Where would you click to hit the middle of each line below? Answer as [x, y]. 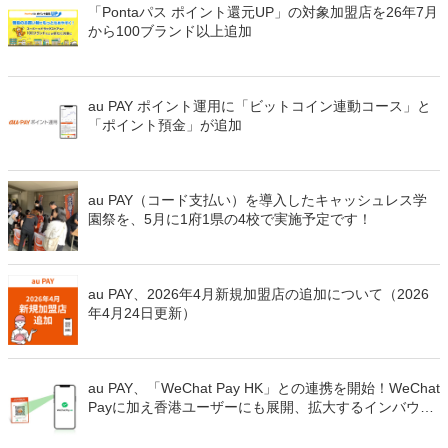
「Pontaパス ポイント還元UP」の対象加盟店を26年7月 [263, 12]
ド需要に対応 [130, 426]
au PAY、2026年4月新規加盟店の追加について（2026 [258, 294]
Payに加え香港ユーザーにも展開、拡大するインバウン [261, 407]
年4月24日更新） [142, 313]
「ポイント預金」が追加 [165, 125]
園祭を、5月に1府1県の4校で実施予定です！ [230, 219]
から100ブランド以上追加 [170, 31]
